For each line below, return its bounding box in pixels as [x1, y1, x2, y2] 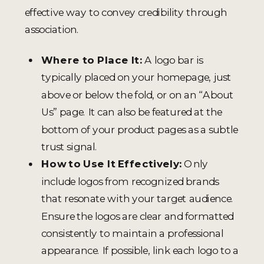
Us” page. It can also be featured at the [41, 105, 222, 118]
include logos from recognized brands [41, 174, 219, 187]
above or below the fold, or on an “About [41, 88, 234, 101]
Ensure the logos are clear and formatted [41, 209, 234, 222]
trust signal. [41, 140, 98, 153]
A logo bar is [141, 53, 203, 66]
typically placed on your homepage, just [41, 71, 231, 84]
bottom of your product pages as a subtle [41, 123, 238, 136]
